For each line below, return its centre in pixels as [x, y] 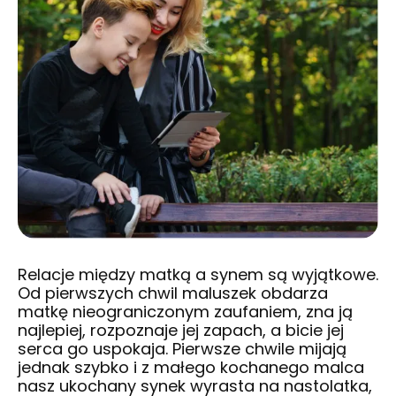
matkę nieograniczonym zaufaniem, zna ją [185, 311]
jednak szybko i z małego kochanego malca [191, 367]
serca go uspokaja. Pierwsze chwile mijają [182, 348]
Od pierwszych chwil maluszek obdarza [173, 293]
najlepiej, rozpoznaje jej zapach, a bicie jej [181, 330]
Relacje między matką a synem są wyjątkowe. [198, 274]
